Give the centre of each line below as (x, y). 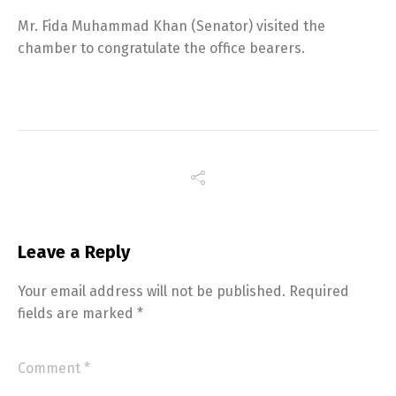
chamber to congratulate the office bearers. (161, 48)
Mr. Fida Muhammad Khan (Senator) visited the (171, 26)
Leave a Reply (74, 252)
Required (319, 291)
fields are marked (77, 313)
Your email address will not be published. (152, 291)
